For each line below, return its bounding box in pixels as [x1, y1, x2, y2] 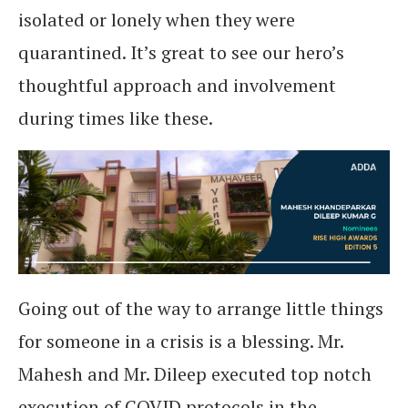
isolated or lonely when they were [18, 7, 295, 32]
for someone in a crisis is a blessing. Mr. [18, 329, 343, 353]
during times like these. [18, 106, 213, 130]
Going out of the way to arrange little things [18, 296, 383, 321]
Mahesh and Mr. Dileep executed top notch [18, 362, 372, 386]
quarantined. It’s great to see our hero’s [18, 40, 344, 65]
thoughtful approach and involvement [18, 73, 336, 97]
